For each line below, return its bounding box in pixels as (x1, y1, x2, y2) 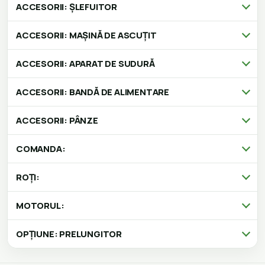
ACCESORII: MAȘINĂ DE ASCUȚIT (16, 29, 157, 42)
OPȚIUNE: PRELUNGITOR (16, 228, 122, 241)
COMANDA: (16, 143, 66, 156)
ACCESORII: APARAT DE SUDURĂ (16, 57, 155, 70)
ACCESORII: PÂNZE (16, 114, 98, 127)
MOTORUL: (16, 199, 64, 212)
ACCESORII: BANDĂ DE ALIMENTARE (16, 86, 169, 99)
